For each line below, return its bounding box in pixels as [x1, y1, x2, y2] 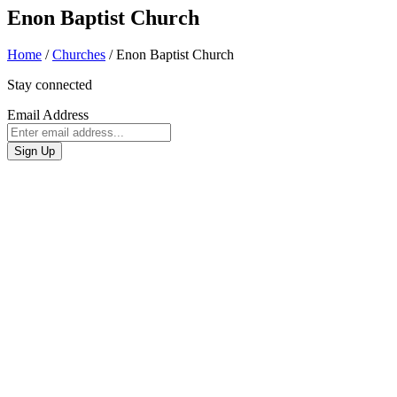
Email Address [7, 107, 89, 123]
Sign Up [14, 144, 55, 159]
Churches [52, 47, 105, 63]
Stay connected [7, 77, 92, 93]
